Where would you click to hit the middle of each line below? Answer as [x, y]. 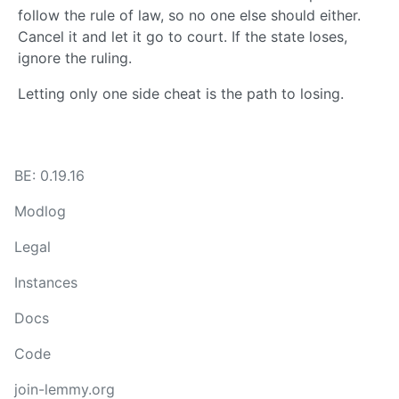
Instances [46, 283]
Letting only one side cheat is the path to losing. [181, 94]
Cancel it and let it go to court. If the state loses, [183, 37]
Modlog [40, 212]
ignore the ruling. [75, 58]
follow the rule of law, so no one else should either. [189, 16]
